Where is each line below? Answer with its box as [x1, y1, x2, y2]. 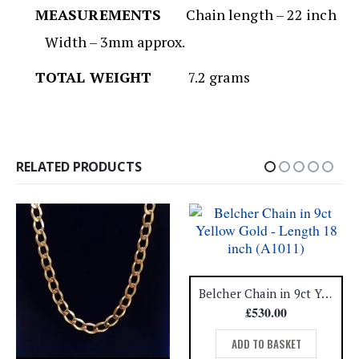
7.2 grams [188, 67, 250, 87]
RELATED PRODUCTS [16, 157, 142, 175]
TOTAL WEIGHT [35, 67, 188, 87]
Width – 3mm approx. [35, 32, 185, 52]
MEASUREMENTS [35, 5, 186, 25]
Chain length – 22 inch [185, 5, 353, 25]
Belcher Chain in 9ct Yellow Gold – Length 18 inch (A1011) [321, 284, 333, 301]
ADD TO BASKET [231, 335, 301, 352]
